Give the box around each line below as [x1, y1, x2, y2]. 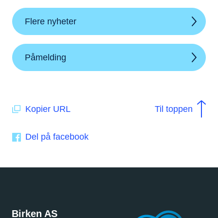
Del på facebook [25, 131, 89, 142]
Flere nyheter [25, 16, 77, 26]
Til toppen [155, 104, 193, 114]
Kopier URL [25, 104, 71, 114]
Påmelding [25, 52, 67, 62]
